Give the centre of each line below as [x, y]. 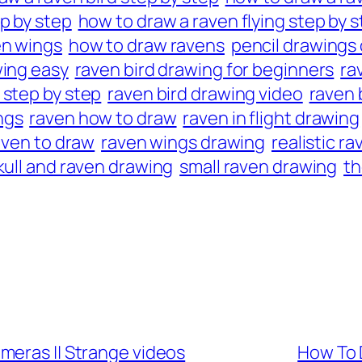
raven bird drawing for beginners [204, 70]
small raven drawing [259, 167]
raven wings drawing [183, 143]
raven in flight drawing [271, 118]
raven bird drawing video [205, 94]
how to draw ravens [146, 46]
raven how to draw [103, 118]
